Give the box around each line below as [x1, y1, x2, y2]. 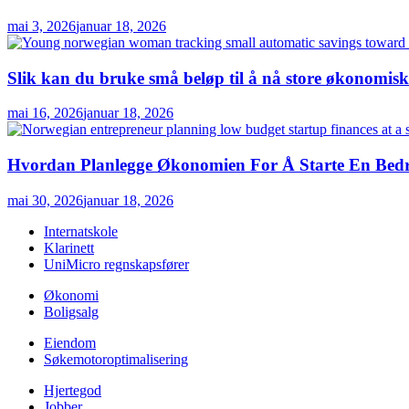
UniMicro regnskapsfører [44, 256, 189, 272]
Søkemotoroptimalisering [44, 351, 188, 367]
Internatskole [44, 223, 118, 239]
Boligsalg [44, 303, 99, 320]
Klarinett [44, 239, 94, 256]
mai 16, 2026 [7, 105, 83, 121]
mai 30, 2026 [7, 192, 83, 208]
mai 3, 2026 [7, 17, 76, 34]
